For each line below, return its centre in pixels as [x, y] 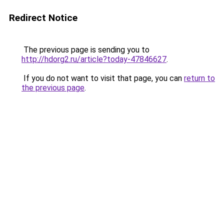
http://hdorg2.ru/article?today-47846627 [94, 59]
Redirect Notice [43, 18]
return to [199, 78]
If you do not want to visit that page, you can [103, 78]
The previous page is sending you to [85, 50]
